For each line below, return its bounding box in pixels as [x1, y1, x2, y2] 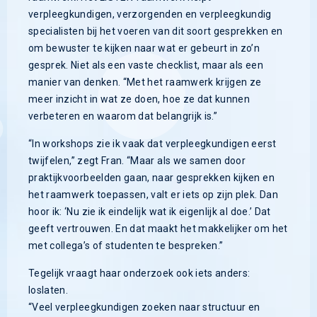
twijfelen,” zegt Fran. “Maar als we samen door [28, 155, 246, 167]
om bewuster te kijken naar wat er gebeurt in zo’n [28, 42, 260, 54]
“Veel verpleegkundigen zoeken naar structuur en [28, 301, 260, 313]
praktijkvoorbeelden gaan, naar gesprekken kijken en [28, 172, 275, 184]
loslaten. [28, 284, 69, 296]
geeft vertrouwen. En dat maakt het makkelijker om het [28, 223, 288, 235]
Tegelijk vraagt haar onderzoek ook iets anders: [28, 267, 250, 279]
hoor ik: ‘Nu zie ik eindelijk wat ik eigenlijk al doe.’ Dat [28, 206, 271, 218]
